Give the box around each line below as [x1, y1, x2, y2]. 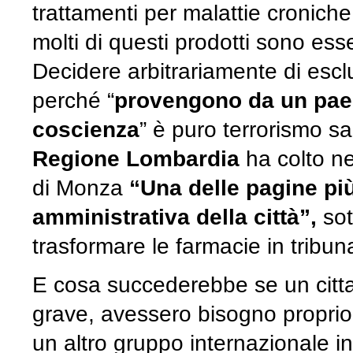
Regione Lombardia [32, 147, 240, 171]
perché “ [32, 88, 114, 113]
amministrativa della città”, [32, 205, 323, 229]
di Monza [32, 176, 129, 200]
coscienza [32, 117, 139, 142]
